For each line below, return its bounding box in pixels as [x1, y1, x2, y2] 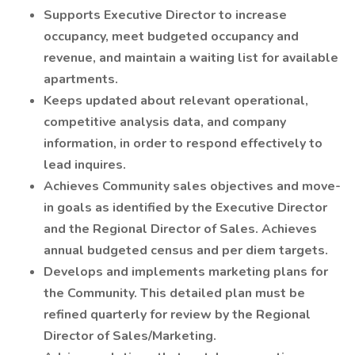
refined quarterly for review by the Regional [44, 306, 311, 323]
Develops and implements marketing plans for [44, 263, 328, 281]
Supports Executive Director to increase [44, 6, 287, 24]
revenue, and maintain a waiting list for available [44, 49, 338, 67]
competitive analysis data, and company [44, 113, 286, 131]
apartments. [44, 71, 118, 88]
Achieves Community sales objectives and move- [44, 177, 341, 195]
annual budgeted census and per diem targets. [44, 242, 328, 259]
